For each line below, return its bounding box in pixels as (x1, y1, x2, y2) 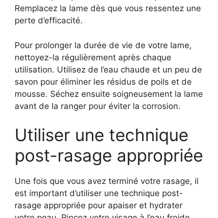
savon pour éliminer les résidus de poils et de (15, 76, 192, 87)
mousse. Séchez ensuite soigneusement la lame (15, 89, 203, 99)
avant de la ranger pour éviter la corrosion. (15, 101, 181, 111)
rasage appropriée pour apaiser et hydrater (15, 200, 182, 210)
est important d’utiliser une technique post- (15, 188, 183, 198)
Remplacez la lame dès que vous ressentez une (15, 3, 201, 13)
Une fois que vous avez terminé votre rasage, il (15, 176, 199, 186)
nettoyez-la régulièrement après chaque (15, 52, 171, 62)
